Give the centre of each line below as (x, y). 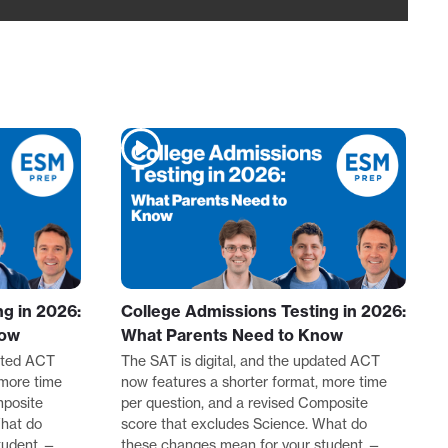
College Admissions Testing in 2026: (263, 310)
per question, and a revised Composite (244, 402)
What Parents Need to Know (232, 334)
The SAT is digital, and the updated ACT (250, 360)
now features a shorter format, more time (254, 381)
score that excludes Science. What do (244, 423)
